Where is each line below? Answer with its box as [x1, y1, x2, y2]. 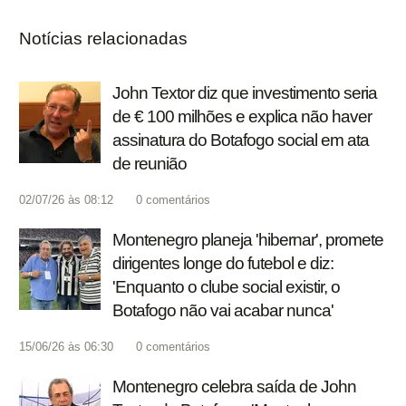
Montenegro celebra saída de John [112, 377, 356, 397]
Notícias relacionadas [19, 29, 188, 49]
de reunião [112, 154, 187, 174]
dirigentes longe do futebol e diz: [112, 254, 333, 274]
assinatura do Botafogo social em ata [112, 130, 369, 150]
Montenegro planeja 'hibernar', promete [112, 230, 383, 250]
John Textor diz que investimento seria [112, 83, 377, 103]
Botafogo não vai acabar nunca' [112, 301, 333, 321]
